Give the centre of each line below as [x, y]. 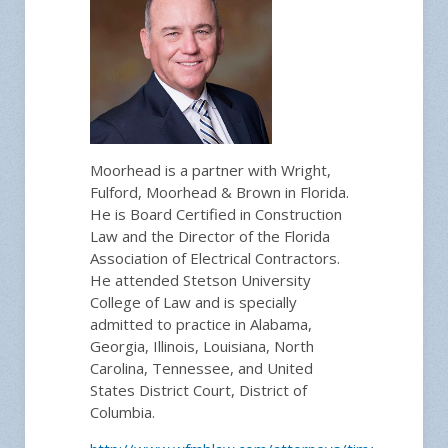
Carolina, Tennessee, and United [201, 368]
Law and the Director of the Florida [210, 236]
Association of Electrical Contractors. [215, 258]
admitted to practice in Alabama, [201, 324]
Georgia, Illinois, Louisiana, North [202, 346]
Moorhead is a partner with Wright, [210, 170]
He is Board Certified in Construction [216, 214]
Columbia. [122, 412]
